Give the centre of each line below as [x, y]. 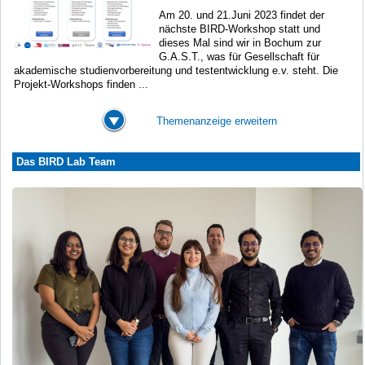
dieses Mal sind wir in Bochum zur [240, 42]
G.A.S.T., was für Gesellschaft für [239, 56]
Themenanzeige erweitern [217, 121]
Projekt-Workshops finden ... [81, 84]
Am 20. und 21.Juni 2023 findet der [242, 15]
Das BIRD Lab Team [66, 161]
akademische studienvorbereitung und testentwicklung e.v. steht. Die [176, 70]
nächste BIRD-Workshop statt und [240, 29]
